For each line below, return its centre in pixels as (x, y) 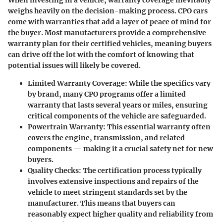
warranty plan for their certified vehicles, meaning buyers (110, 44)
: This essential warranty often (157, 127)
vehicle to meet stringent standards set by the (108, 193)
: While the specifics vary (168, 83)
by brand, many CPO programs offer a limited (107, 94)
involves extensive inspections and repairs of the (113, 182)
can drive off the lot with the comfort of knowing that (101, 55)
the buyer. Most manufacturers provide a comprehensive (107, 33)
